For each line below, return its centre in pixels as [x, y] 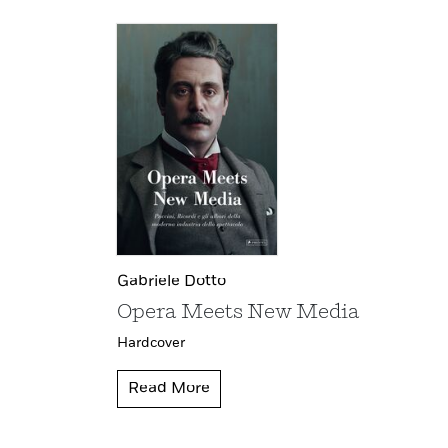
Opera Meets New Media [238, 313]
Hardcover [151, 343]
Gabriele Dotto [171, 282]
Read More [169, 389]
